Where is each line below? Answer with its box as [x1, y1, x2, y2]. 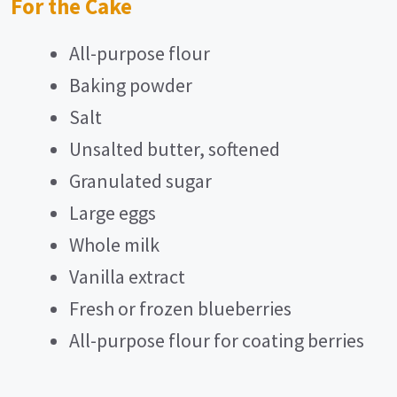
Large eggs [69, 200, 156, 225]
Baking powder [69, 73, 192, 97]
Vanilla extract [69, 264, 185, 289]
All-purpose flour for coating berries [69, 328, 364, 353]
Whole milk [69, 232, 160, 257]
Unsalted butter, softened [69, 136, 280, 161]
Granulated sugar [69, 168, 212, 193]
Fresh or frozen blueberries [69, 296, 292, 321]
